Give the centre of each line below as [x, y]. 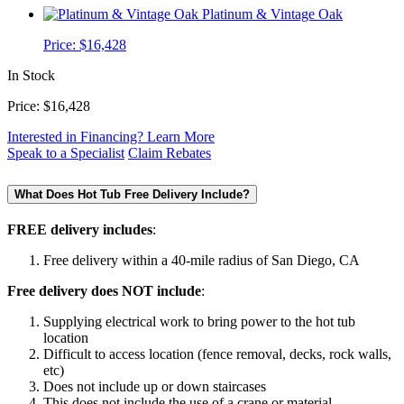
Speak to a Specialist [66, 152]
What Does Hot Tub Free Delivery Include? [132, 194]
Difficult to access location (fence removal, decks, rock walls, [217, 353]
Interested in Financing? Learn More [111, 136]
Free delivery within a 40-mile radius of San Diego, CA [202, 260]
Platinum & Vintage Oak [272, 14]
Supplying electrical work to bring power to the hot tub [199, 321]
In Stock [31, 75]
